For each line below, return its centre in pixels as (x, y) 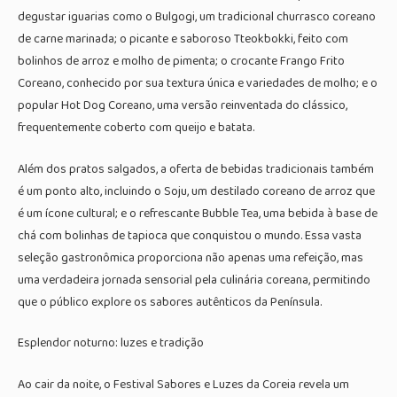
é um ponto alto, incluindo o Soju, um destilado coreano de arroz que (196, 191)
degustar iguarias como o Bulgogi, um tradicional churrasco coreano (197, 17)
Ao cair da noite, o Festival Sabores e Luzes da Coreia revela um (183, 384)
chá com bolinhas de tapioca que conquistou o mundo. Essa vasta (190, 235)
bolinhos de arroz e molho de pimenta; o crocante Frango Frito (181, 62)
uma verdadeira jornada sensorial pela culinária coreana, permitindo (194, 280)
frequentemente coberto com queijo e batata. (136, 128)
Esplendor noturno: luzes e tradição (111, 343)
